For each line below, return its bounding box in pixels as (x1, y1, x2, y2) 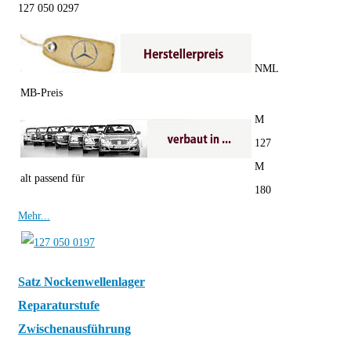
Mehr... (18, 210, 50, 223)
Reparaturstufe (18, 298, 100, 313)
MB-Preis (20, 87, 63, 100)
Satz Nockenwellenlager (18, 274, 145, 290)
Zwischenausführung (18, 321, 131, 337)
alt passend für (20, 172, 85, 185)
